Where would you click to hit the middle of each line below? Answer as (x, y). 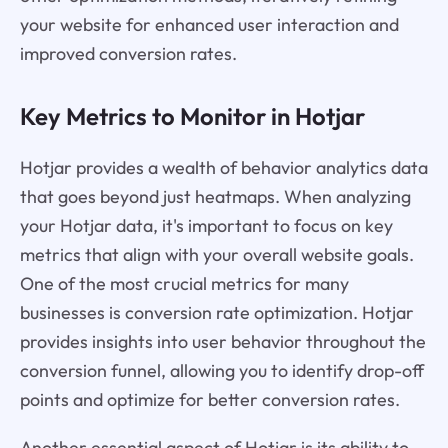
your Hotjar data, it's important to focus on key (206, 225)
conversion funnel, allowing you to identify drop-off (221, 370)
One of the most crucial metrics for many (184, 283)
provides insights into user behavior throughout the (222, 341)
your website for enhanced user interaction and (209, 24)
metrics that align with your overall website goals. (216, 254)
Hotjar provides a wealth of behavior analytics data (223, 167)
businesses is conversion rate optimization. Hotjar (216, 312)
